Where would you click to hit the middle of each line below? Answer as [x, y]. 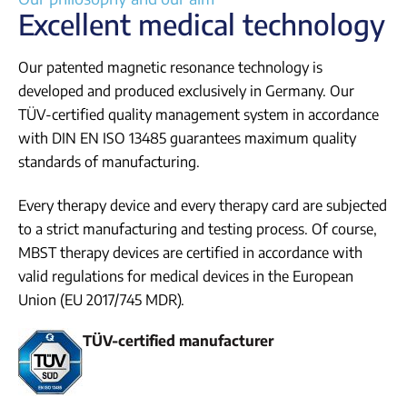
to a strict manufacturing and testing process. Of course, [198, 229]
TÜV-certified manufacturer [178, 341]
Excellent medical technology [202, 25]
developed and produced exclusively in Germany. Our [186, 91]
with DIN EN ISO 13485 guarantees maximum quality [187, 139]
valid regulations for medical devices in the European [186, 277]
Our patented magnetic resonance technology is [170, 68]
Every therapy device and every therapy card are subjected [203, 206]
